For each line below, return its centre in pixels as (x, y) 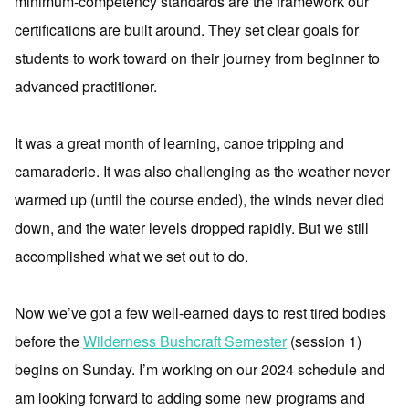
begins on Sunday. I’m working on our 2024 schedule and (200, 370)
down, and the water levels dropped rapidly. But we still (192, 228)
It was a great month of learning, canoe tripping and (179, 143)
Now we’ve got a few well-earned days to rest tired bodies (200, 313)
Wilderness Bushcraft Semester (185, 341)
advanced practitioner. (86, 87)
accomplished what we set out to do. (131, 257)
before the (49, 341)
